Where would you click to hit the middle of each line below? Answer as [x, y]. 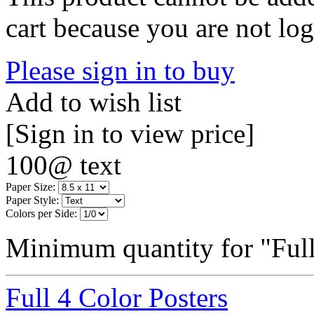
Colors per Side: [41, 213]
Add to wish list [94, 102]
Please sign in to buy [120, 70]
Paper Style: [32, 200]
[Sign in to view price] [130, 133]
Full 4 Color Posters [117, 297]
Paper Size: [30, 186]
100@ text [63, 165]
